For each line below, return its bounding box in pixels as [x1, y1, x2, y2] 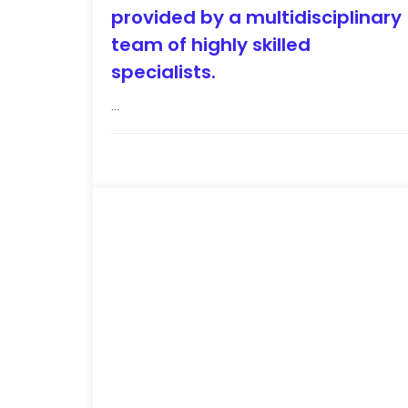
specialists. [111, 59, 216, 86]
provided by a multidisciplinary [111, 5, 402, 31]
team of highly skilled [111, 32, 311, 58]
